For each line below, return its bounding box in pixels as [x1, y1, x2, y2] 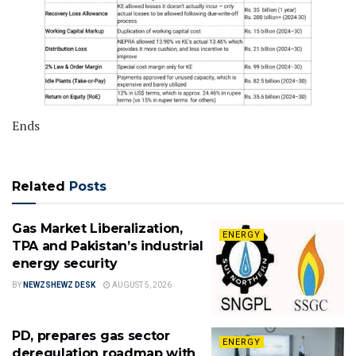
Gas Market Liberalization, [12, 221, 183, 237]
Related [12, 179, 65, 195]
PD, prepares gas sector [12, 327, 170, 343]
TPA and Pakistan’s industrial [12, 238, 203, 254]
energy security [12, 256, 118, 272]
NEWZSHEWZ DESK [23, 281, 95, 290]
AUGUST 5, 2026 [110, 281, 172, 290]
